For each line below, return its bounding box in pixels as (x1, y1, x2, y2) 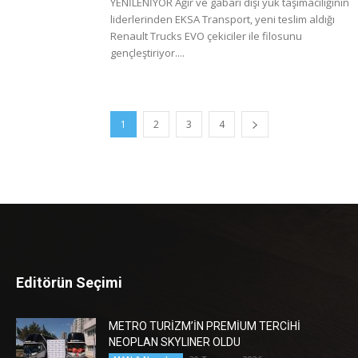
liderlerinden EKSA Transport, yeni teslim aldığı (110, 12, 335, 26)
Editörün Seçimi (16, 274, 122, 291)
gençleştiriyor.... (110, 46, 185, 60)
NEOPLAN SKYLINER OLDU (109, 336, 241, 348)
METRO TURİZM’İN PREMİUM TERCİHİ (109, 320, 300, 332)
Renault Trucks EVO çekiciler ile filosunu (110, 29, 302, 43)
